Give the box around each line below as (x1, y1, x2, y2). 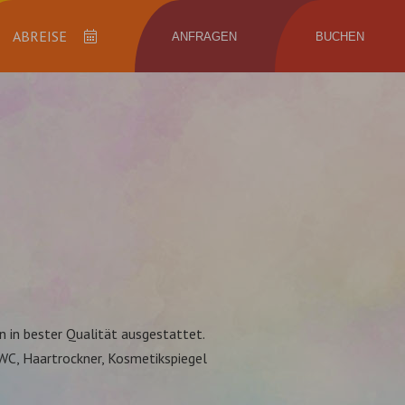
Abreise (49, 34, 99, 53)
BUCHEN (315, 29, 364, 43)
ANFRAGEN (172, 29, 238, 43)
